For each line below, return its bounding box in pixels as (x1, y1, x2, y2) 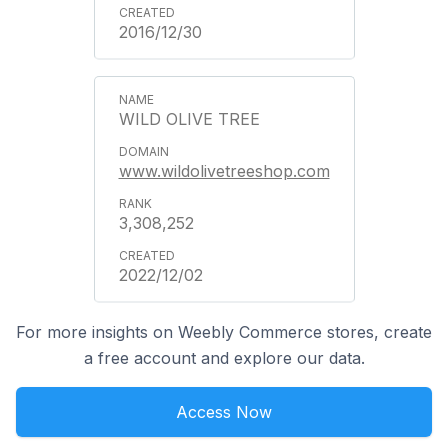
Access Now (176, 402, 272, 422)
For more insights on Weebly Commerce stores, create (16, 322, 432, 342)
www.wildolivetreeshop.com (118, 161, 330, 181)
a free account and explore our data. (83, 348, 365, 368)
